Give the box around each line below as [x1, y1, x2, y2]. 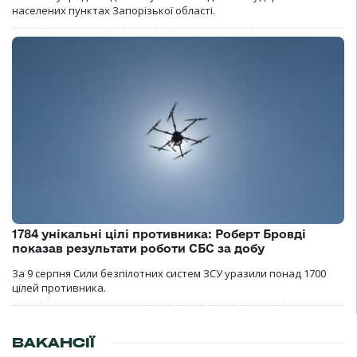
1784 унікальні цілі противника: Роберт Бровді [12, 226, 306, 241]
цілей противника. [12, 280, 106, 295]
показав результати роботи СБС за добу [12, 241, 265, 255]
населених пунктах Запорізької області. [12, 3, 215, 18]
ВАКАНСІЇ [12, 333, 95, 351]
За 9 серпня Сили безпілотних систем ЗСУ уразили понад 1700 [12, 265, 326, 280]
